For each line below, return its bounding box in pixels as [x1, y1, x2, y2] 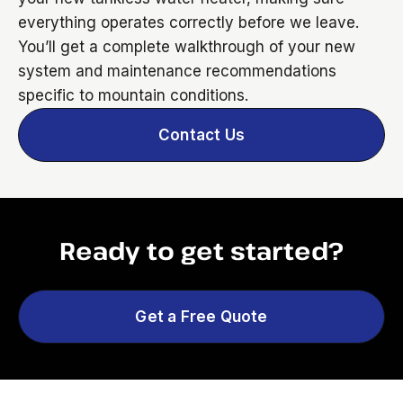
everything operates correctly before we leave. [18, 13, 359, 31]
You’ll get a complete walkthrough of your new [18, 37, 355, 56]
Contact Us [158, 125, 245, 144]
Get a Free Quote [135, 307, 268, 326]
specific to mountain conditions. [18, 85, 248, 104]
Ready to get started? [59, 233, 344, 267]
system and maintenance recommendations [18, 61, 336, 80]
